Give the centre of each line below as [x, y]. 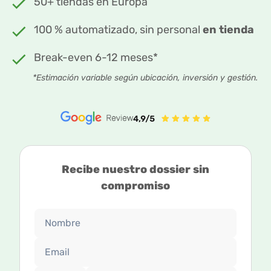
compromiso [135, 185]
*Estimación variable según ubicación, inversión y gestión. [145, 78]
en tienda [228, 30]
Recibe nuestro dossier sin [135, 169]
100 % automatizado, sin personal [118, 30]
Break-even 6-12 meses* [96, 58]
